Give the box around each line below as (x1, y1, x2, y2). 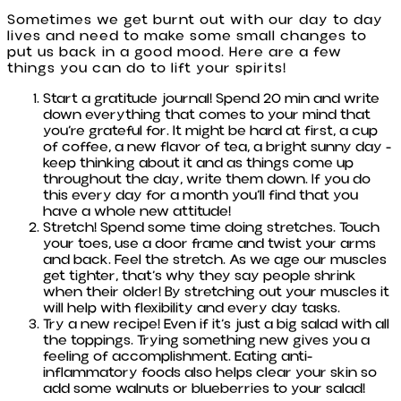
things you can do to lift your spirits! (7, 59, 286, 76)
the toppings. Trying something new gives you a (43, 331, 370, 348)
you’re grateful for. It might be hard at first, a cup (43, 122, 378, 139)
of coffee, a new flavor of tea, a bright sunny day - (43, 138, 391, 155)
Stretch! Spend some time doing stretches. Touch (43, 218, 380, 235)
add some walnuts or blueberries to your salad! (43, 380, 365, 397)
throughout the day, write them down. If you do (43, 170, 371, 187)
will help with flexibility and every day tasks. (43, 299, 340, 316)
